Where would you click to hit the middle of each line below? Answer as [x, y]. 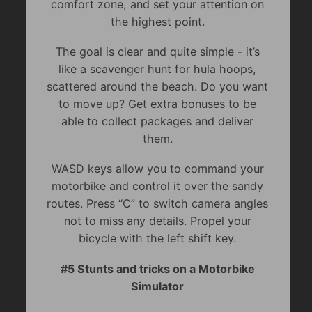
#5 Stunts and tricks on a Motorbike [157, 268]
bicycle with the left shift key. [158, 239]
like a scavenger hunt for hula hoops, [158, 69]
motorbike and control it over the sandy [158, 186]
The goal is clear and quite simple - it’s [157, 52]
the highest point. [157, 21]
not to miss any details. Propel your [157, 221]
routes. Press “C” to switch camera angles [158, 204]
